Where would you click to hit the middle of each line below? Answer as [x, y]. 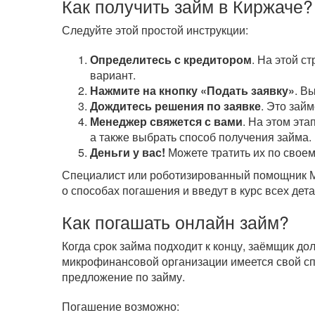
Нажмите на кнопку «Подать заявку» [192, 90]
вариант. [112, 75]
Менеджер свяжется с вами [166, 121]
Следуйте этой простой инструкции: [155, 30]
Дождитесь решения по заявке [175, 106]
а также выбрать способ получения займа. [200, 137]
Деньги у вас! [127, 152]
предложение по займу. [123, 277]
